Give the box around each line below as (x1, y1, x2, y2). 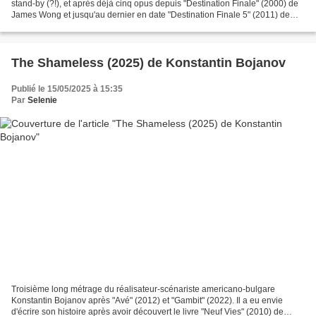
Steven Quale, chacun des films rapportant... (11, 21, 180, 32)
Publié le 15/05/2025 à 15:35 (11, 84, 123, 95)
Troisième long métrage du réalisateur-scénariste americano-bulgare (11, 284, 275, 294)
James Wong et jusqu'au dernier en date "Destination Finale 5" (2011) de (11, 10, 290, 20)
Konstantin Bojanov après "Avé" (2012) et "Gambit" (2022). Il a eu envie (11, 295, 283, 305)
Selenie (28, 95, 57, 106)
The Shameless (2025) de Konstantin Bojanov (11, 56, 286, 71)
